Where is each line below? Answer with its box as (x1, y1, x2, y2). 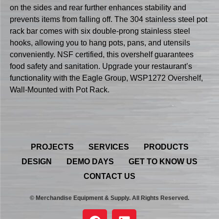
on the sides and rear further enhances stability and (10, 3, 186, 12)
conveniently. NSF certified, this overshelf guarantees (10, 50, 194, 59)
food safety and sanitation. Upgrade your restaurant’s (10, 62, 192, 70)
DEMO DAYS (66, 157, 114, 166)
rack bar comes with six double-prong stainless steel (10, 26, 190, 35)
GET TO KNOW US (129, 157, 197, 166)
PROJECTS (30, 142, 74, 151)
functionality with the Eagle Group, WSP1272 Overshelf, (10, 73, 203, 82)
